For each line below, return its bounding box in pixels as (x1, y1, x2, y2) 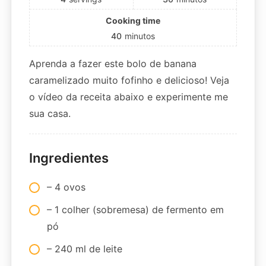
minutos (125, 30, 155, 41)
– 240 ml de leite (46, 242, 122, 255)
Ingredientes (28, 150, 109, 166)
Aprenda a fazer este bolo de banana (28, 57, 197, 69)
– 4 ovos (46, 180, 85, 193)
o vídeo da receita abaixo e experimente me (28, 90, 228, 103)
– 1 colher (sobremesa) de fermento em (46, 203, 224, 216)
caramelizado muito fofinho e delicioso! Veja (28, 74, 229, 86)
